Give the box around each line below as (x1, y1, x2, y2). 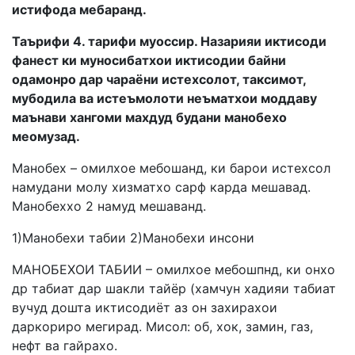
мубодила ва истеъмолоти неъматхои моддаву (12, 90, 317, 106)
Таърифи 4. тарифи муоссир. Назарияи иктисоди (12, 33, 326, 49)
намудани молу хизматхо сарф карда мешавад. (12, 179, 311, 195)
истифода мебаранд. (12, 2, 147, 17)
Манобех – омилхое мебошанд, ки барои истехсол (12, 160, 330, 176)
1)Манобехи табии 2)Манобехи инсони (12, 230, 254, 246)
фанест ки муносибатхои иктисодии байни (12, 52, 286, 68)
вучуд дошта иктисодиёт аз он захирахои (12, 300, 277, 315)
